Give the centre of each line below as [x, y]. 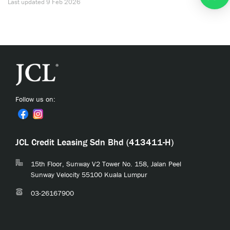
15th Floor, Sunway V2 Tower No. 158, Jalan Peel [106, 164]
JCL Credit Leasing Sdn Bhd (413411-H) [94, 142]
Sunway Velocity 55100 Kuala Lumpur [89, 175]
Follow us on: [35, 99]
